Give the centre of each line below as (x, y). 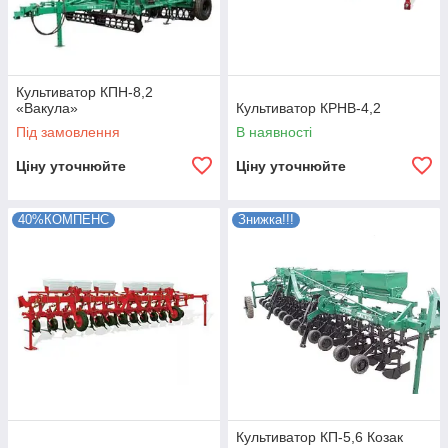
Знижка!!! (266, 219)
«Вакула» (47, 108)
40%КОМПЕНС (63, 219)
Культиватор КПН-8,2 (84, 92)
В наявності (274, 132)
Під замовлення (68, 132)
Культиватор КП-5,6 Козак (319, 437)
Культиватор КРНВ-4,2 (308, 108)
